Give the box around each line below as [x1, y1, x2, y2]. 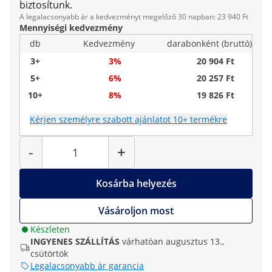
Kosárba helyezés [95, 177, 177, 190]
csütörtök [30, 248, 68, 259]
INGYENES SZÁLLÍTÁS [30, 236, 120, 247]
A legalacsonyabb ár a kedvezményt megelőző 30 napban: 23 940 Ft [19, 12, 248, 22]
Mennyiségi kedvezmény [19, 22, 123, 33]
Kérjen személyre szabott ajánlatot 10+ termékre [30, 114, 227, 125]
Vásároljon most [98, 204, 174, 217]
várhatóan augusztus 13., [122, 236, 224, 247]
